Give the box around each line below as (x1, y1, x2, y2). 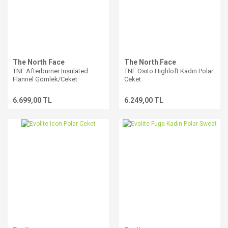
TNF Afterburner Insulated (13, 67, 88, 75)
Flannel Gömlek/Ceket (13, 75, 77, 83)
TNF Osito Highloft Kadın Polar (124, 67, 213, 75)
